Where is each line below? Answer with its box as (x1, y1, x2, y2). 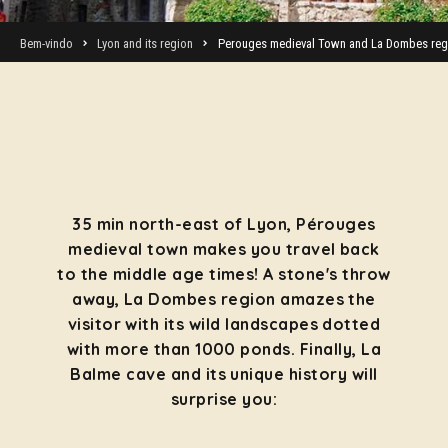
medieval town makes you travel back (68, 239, 380, 259)
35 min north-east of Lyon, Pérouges (72, 214, 376, 234)
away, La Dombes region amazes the (72, 289, 376, 309)
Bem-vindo (20, 36, 73, 51)
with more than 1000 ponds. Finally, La (66, 339, 382, 359)
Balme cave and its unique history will (70, 364, 378, 384)
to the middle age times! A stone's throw (57, 264, 391, 284)
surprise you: (170, 389, 278, 409)
